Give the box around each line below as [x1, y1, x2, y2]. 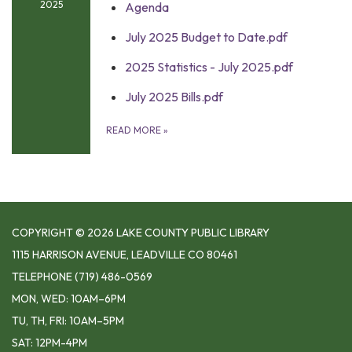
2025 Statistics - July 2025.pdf [125, 59, 293, 75]
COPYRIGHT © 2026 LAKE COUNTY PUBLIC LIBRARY [12, 225, 269, 240]
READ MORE [106, 124, 163, 136]
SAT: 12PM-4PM [12, 335, 87, 350]
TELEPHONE [12, 269, 72, 284]
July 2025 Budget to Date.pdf [125, 29, 288, 45]
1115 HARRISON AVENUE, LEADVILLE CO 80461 [12, 247, 237, 262]
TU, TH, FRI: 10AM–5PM [12, 313, 124, 328]
